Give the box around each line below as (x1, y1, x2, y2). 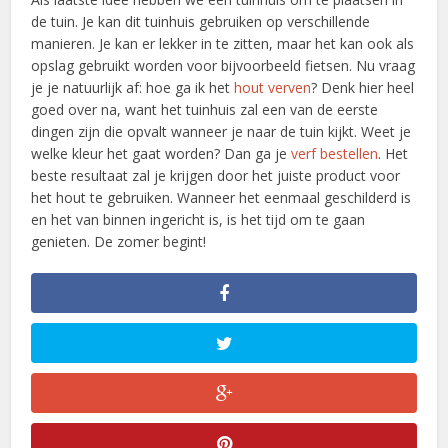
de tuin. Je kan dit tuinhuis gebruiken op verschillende (31, 12, 371, 32)
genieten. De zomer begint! (31, 232, 207, 252)
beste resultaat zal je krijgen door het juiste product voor (31, 166, 401, 186)
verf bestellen (291, 144, 379, 164)
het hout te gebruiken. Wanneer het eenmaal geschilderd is (31, 188, 412, 208)
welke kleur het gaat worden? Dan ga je (31, 144, 292, 164)
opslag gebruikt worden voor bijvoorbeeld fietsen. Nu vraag (31, 56, 416, 76)
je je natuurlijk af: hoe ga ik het (31, 78, 235, 98)
